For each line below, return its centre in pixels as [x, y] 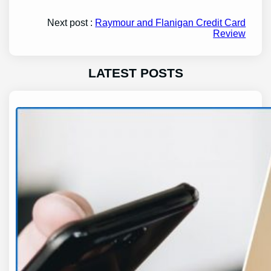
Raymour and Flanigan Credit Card [171, 23]
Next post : [71, 23]
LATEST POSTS [135, 73]
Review [230, 34]
